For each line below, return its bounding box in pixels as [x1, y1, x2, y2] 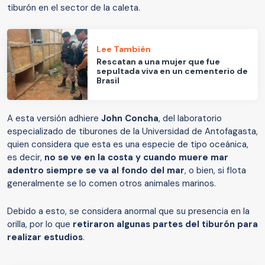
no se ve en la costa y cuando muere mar [44, 151, 228, 164]
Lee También [96, 43, 151, 54]
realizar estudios [7, 231, 83, 244]
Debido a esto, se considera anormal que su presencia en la [7, 205, 250, 218]
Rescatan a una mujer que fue [96, 56, 221, 67]
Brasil [96, 75, 120, 86]
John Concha [101, 112, 159, 125]
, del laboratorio [159, 112, 222, 125]
